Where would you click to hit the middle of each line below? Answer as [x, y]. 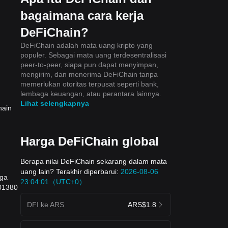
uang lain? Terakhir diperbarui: [70, 171]
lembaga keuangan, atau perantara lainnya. [91, 93]
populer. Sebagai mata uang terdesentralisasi [93, 55]
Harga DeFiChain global [90, 141]
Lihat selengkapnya [55, 103]
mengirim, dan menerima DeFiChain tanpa [89, 74]
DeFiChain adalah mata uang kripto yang [87, 45]
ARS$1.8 [142, 204]
